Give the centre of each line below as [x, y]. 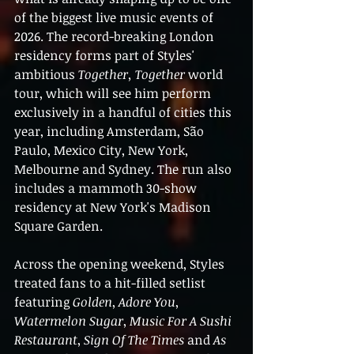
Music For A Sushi [182, 320]
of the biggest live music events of [115, 17]
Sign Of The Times [134, 339]
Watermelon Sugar [69, 320]
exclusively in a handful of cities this [124, 112]
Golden [92, 301]
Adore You [147, 301]
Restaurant [46, 339]
